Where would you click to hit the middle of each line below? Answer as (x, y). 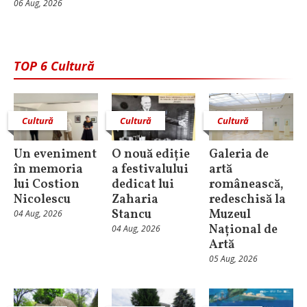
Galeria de (239, 154)
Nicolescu (42, 199)
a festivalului (150, 169)
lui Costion (47, 184)
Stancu (131, 214)
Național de (244, 230)
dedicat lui (143, 184)
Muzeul (230, 214)
